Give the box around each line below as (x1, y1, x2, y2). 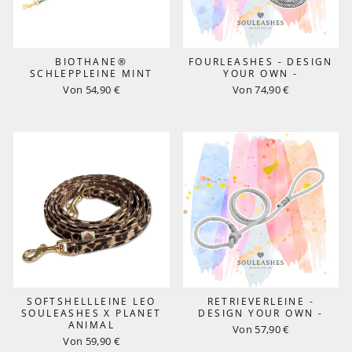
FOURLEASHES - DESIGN (188, 54, 333, 68)
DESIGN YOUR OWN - (198, 306, 324, 320)
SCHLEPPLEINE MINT (29, 66, 153, 80)
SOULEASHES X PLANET (20, 306, 162, 320)
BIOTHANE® (55, 54, 128, 68)
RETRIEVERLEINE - (207, 295, 314, 308)
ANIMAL (68, 318, 115, 332)
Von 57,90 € (232, 322, 289, 336)
